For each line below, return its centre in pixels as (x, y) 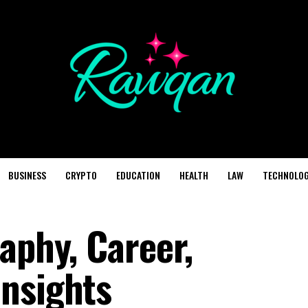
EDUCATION (138, 175)
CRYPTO (81, 175)
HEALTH (194, 175)
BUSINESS (27, 175)
